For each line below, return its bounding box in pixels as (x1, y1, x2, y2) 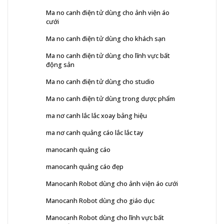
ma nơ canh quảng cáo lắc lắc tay (46, 128, 143, 137)
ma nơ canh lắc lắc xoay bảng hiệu (46, 111, 147, 120)
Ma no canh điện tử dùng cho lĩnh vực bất (46, 51, 170, 60)
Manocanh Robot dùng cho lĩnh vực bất (46, 213, 164, 222)
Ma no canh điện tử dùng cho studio (46, 77, 154, 86)
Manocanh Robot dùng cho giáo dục (46, 196, 154, 205)
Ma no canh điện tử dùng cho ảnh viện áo (46, 8, 169, 17)
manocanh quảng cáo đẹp (46, 162, 123, 171)
